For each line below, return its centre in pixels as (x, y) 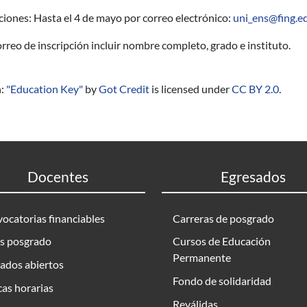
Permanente (202, 258)
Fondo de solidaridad (222, 280)
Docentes (58, 176)
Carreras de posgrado (223, 218)
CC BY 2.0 (255, 89)
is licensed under (191, 89)
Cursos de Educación (222, 241)
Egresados (253, 176)
